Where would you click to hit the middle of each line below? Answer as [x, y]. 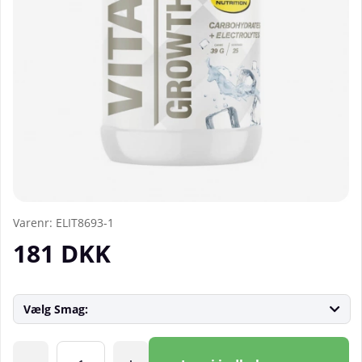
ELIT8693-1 [85, 223]
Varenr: [34, 223]
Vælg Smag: [56, 309]
